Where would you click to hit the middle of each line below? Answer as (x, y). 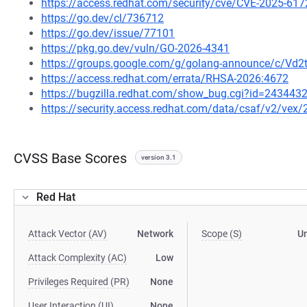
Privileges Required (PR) (79, 282)
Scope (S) (222, 234)
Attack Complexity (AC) (77, 258)
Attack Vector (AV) (67, 234)
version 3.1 (159, 157)
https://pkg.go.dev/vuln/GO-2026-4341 (135, 48)
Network (156, 234)
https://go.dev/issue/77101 (108, 33)
